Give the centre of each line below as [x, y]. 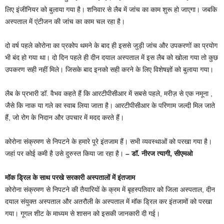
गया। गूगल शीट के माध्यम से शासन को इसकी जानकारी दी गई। [82, 213]
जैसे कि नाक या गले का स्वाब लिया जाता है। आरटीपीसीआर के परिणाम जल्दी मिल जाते [110, 105]
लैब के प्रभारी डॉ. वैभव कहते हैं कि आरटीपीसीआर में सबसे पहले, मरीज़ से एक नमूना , [109, 93]
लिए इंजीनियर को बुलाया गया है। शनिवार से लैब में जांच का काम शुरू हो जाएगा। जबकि [111, 9]
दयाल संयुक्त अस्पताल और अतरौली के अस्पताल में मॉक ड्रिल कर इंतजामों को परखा [108, 201]
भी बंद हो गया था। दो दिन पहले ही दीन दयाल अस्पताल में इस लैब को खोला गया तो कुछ [111, 57]
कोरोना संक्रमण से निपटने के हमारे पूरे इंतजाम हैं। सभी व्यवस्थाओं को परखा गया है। [108, 141]
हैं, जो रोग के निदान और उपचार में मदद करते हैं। [64, 117]
